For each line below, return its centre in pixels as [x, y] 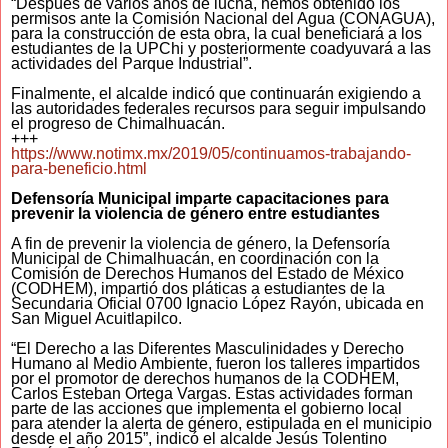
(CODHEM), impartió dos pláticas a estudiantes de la [198, 289]
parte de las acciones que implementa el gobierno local [206, 409]
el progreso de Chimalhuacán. [118, 124]
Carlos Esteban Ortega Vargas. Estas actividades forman [212, 394]
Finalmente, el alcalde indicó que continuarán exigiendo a [216, 94]
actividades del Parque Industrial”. [131, 64]
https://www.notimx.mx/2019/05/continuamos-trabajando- [211, 154]
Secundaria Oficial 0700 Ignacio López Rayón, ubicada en [217, 304]
